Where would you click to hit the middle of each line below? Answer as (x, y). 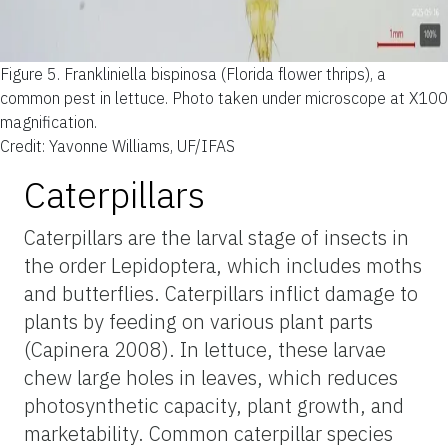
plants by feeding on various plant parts (198, 321)
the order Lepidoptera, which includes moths (223, 265)
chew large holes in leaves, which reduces (211, 377)
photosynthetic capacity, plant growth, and (214, 405)
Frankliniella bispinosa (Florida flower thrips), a (225, 73)
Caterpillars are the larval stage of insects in (216, 237)
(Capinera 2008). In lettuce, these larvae (205, 349)
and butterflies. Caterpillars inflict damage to (221, 293)
